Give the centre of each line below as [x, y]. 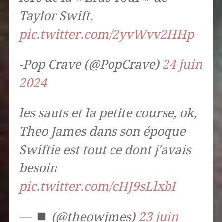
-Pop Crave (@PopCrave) [90, 65]
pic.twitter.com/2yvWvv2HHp [106, 35]
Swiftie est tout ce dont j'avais [105, 150]
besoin [38, 168]
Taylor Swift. [56, 16]
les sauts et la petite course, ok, [108, 113]
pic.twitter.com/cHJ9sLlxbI [97, 187]
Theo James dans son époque [102, 132]
